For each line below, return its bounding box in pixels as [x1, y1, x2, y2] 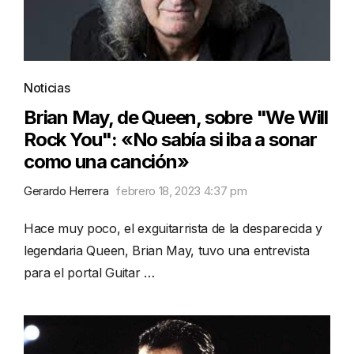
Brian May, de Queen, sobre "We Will [24, 105, 328, 129]
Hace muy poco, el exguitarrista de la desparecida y [24, 220, 322, 236]
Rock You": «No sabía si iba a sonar [24, 127, 317, 151]
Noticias [24, 79, 70, 96]
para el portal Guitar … [24, 264, 155, 281]
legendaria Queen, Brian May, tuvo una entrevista [24, 242, 310, 258]
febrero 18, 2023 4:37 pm [116, 183, 247, 198]
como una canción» [24, 149, 189, 173]
